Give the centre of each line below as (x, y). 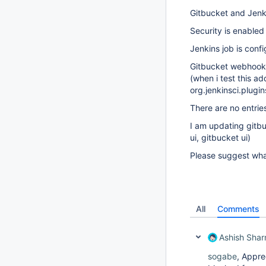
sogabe (222, 256)
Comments (238, 209)
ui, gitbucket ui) (220, 137)
